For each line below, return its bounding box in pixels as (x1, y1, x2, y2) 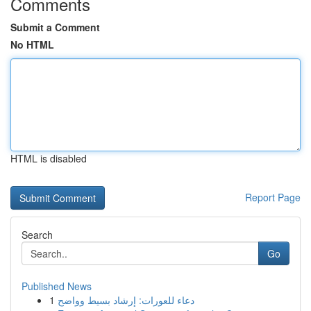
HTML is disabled (10, 151, 87, 165)
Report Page (245, 190, 301, 204)
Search (22, 228, 53, 242)
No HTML (10, 37, 54, 51)
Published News (22, 279, 92, 293)
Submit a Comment (10, 20, 100, 34)
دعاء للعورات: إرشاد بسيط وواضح (58, 293, 194, 307)
